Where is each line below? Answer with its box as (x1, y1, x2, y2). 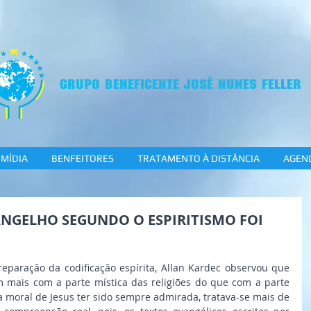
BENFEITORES (51, 153, 114, 164)
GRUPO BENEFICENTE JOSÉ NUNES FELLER (60, 76, 301, 93)
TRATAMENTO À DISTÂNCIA (137, 153, 260, 164)
